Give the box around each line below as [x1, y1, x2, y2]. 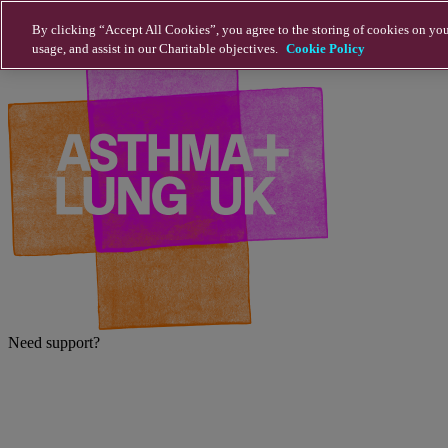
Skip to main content [8, 8, 138, 25]
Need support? [8, 334, 100, 351]
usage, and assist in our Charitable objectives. [32, 41, 281, 56]
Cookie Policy [286, 41, 365, 56]
